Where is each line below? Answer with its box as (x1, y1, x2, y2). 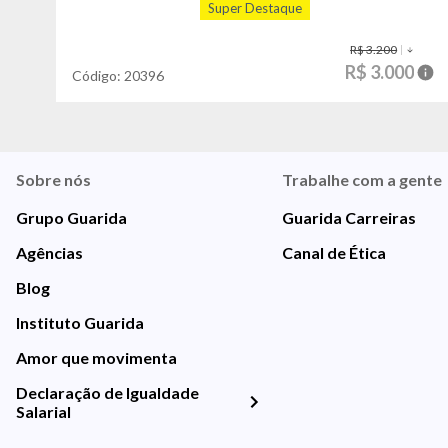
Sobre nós (16, 170, 91, 190)
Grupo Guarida (16, 208, 127, 228)
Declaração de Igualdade (16, 383, 199, 403)
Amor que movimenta (16, 348, 177, 368)
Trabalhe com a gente (281, 170, 442, 190)
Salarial (16, 402, 71, 422)
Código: (72, 67, 124, 85)
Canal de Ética (281, 243, 386, 263)
